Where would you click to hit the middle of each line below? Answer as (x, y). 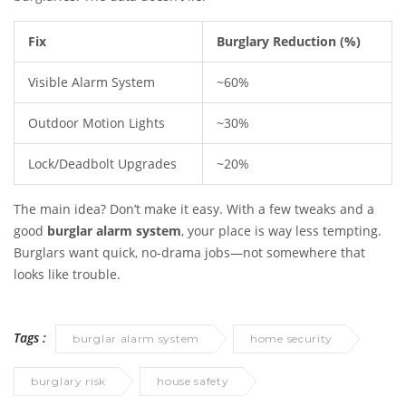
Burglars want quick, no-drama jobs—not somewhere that (189, 253)
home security (292, 339)
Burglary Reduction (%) (289, 42)
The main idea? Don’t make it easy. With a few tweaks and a (194, 209)
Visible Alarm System (92, 82)
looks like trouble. (67, 275)
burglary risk (69, 382)
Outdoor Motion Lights (97, 123)
